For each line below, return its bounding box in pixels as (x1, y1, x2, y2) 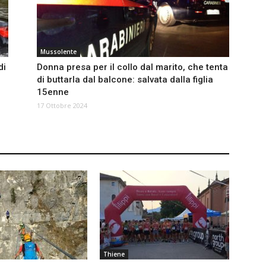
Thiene (103, 250, 125, 258)
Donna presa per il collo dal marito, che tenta (37, 62, 228, 72)
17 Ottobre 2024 (37, 101, 87, 110)
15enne (37, 87, 69, 97)
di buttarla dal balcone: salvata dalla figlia (37, 74, 213, 85)
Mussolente (40, 47, 77, 56)
